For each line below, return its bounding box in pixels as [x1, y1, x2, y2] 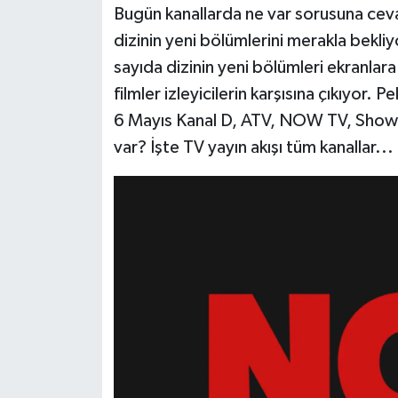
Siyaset [47, 34, 103, 49]
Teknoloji [47, 79, 115, 94]
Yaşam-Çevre [47, 170, 146, 185]
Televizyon [47, 124, 128, 139]
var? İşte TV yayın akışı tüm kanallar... [113, 139, 394, 157]
